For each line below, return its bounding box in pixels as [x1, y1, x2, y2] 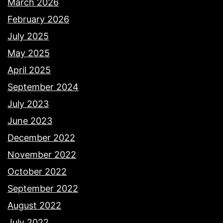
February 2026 [7, 13, 69, 24]
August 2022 [7, 200, 61, 211]
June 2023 [7, 115, 52, 126]
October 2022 [7, 166, 67, 177]
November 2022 [7, 149, 76, 160]
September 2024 [7, 81, 79, 92]
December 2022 [7, 132, 75, 143]
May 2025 [7, 47, 50, 58]
